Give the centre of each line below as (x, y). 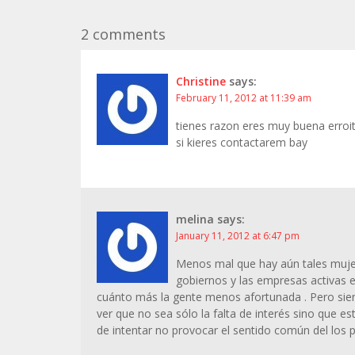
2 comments (123, 34)
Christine (201, 81)
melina (195, 219)
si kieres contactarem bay (242, 142)
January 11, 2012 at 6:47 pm (238, 236)
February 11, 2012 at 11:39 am (244, 98)
